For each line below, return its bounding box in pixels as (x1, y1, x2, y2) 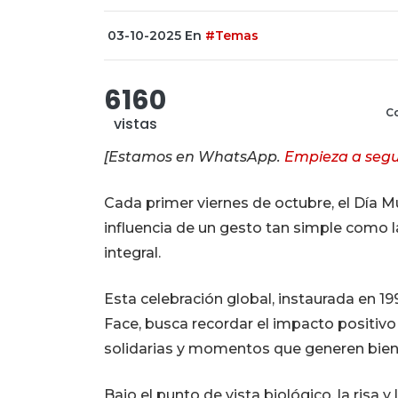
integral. (104, 243, 161, 261)
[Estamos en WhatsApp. (104, 147, 284, 165)
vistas (113, 113, 157, 134)
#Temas (205, 27, 259, 44)
